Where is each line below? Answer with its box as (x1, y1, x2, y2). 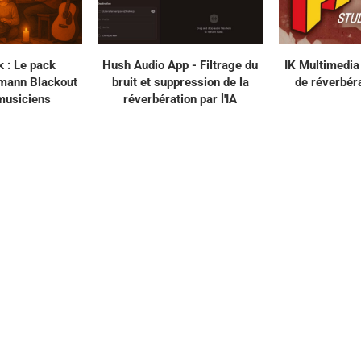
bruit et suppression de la (111, 75, 249, 90)
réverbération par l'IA (123, 92, 238, 107)
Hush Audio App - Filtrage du (102, 58, 259, 73)
